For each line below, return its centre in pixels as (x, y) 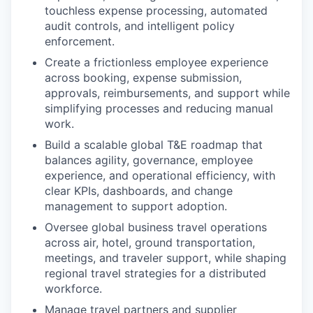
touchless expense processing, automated (156, 10)
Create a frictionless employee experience (156, 62)
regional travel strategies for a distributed (155, 273)
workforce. (73, 289)
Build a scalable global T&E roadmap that (154, 145)
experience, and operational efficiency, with (160, 175)
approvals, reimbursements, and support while (167, 93)
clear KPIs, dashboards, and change (139, 191)
